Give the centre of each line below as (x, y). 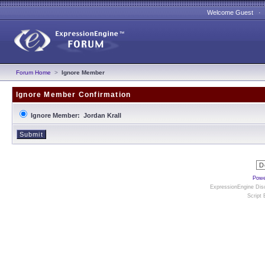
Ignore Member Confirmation (74, 95)
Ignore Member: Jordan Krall (76, 115)
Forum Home (33, 72)
